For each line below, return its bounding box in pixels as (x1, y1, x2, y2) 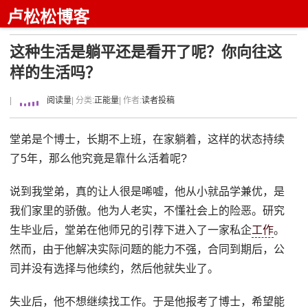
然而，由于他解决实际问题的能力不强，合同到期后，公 (10, 243, 285, 255)
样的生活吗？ (10, 64, 101, 81)
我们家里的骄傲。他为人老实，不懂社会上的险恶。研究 (10, 205, 285, 217)
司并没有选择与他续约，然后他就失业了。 (10, 263, 219, 274)
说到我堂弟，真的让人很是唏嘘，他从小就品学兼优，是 (10, 186, 285, 197)
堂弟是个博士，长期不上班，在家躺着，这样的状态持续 (10, 133, 285, 145)
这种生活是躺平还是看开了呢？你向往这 (10, 43, 283, 60)
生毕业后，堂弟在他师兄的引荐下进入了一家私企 (10, 224, 252, 236)
